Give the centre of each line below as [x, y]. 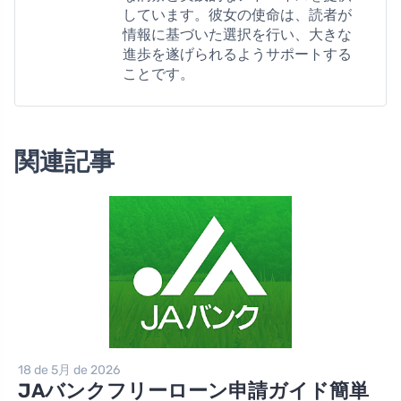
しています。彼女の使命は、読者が [237, 15]
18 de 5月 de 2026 [69, 371]
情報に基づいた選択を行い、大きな [237, 35]
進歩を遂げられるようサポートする [237, 55]
